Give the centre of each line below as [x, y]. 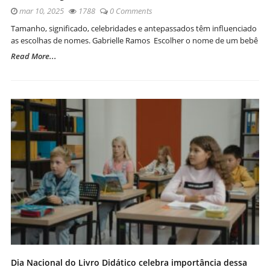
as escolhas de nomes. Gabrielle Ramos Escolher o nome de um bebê [134, 40]
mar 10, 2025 [41, 11]
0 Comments [131, 11]
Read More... [34, 56]
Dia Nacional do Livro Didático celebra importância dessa [129, 262]
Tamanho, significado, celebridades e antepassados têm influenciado [134, 28]
